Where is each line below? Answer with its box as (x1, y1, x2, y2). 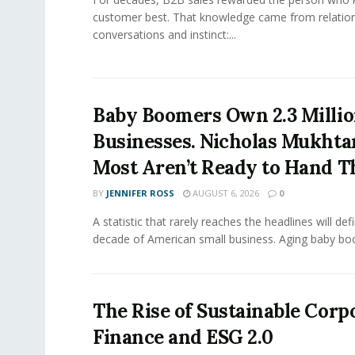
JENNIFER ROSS (106, 186, 174, 199)
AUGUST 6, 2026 (190, 186, 259, 199)
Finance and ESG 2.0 (93, 324, 273, 349)
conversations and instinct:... (93, 27, 236, 42)
